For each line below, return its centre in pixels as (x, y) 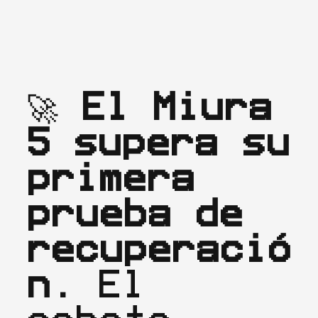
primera (111, 178)
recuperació (159, 249)
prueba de (135, 213)
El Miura (177, 107)
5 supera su (158, 142)
